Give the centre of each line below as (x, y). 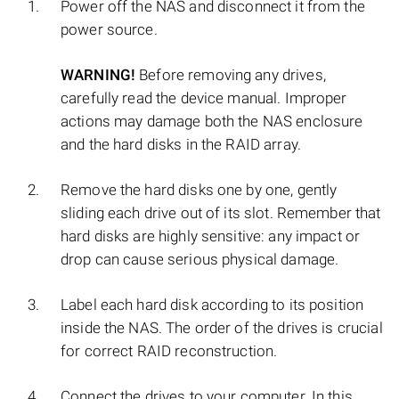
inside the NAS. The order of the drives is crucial (222, 328)
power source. (109, 30)
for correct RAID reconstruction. (169, 351)
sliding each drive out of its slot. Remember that (221, 213)
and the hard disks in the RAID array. (181, 145)
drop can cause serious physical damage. (200, 260)
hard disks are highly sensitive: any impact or (211, 236)
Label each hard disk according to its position (212, 305)
